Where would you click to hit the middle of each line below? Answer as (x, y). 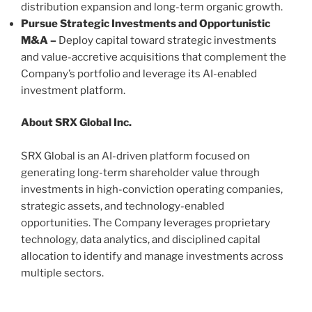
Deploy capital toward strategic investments (166, 40)
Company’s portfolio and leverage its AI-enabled (139, 73)
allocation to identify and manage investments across (152, 257)
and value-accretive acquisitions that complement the (154, 57)
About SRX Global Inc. (76, 123)
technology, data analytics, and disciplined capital (141, 240)
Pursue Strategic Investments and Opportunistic (146, 23)
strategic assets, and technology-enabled (123, 206)
